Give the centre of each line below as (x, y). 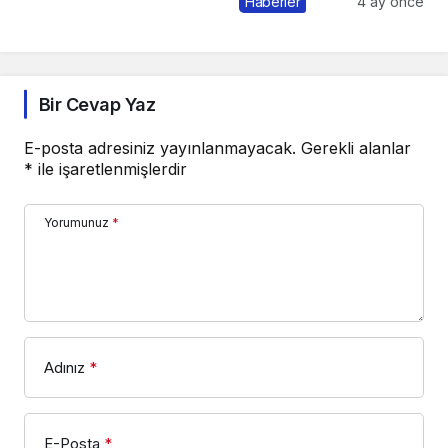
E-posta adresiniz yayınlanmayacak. (160, 147)
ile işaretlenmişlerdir (110, 168)
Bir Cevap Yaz (97, 104)
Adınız (64, 367)
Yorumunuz (76, 222)
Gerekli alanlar (356, 147)
